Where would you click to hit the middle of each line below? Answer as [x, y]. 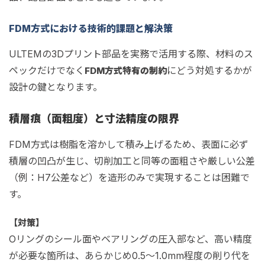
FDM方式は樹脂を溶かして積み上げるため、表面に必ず [129, 144]
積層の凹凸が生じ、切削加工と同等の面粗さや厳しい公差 [132, 161]
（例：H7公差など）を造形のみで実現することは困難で [129, 177]
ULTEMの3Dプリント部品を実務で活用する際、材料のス [131, 54]
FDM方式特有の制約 [126, 71]
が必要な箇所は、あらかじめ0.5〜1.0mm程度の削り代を [130, 256]
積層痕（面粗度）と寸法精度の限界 [94, 119]
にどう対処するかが [209, 70]
